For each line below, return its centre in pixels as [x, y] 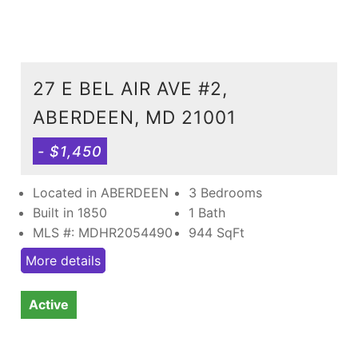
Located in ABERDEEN [101, 192]
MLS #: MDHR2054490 [103, 232]
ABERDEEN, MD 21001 [135, 117]
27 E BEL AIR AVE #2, [130, 88]
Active [49, 304]
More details [63, 260]
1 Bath [207, 212]
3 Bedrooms [225, 192]
